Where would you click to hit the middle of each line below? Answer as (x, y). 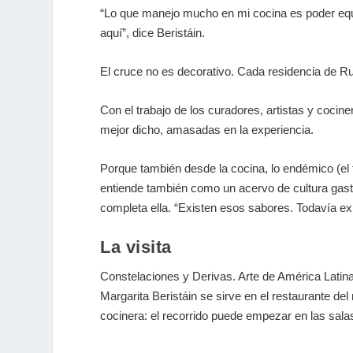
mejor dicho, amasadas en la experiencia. (207, 129)
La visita (136, 247)
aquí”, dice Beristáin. (153, 32)
